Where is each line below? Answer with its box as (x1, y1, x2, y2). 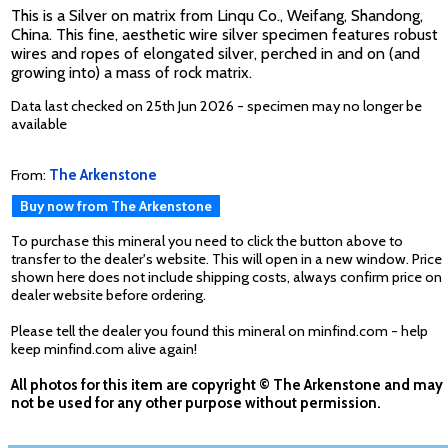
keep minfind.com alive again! (11, 340, 197, 359)
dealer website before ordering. (11, 286, 206, 305)
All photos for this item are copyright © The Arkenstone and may (11, 376, 443, 395)
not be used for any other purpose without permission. (11, 394, 381, 413)
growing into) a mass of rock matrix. (11, 63, 252, 83)
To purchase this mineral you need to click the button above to (11, 232, 403, 251)
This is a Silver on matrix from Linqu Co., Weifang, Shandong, (11, 6, 423, 26)
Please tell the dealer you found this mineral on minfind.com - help (11, 322, 428, 341)
